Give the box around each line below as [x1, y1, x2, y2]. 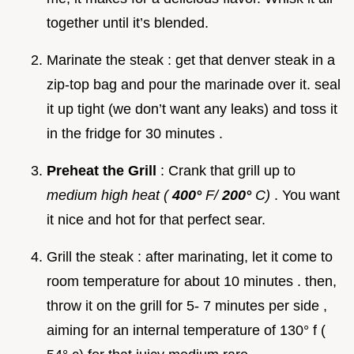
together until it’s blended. [47, 14, 209, 31]
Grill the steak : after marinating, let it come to [47, 248, 333, 265]
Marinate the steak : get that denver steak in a [47, 51, 335, 68]
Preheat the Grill [47, 162, 160, 179]
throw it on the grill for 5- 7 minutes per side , [47, 297, 327, 314]
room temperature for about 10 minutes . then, [47, 273, 337, 289]
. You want [274, 186, 340, 203]
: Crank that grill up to [160, 162, 296, 179]
